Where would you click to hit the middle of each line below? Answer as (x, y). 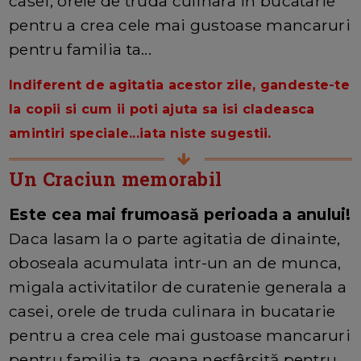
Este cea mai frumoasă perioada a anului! (180, 214)
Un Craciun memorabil (116, 178)
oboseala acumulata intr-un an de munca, (175, 262)
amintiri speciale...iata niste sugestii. (140, 133)
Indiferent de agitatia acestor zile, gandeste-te (180, 85)
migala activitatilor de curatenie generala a (178, 286)
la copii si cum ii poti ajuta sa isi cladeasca (162, 109)
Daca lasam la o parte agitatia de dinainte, (175, 238)
